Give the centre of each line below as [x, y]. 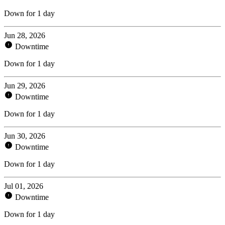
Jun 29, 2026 [25, 85]
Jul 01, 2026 [24, 186]
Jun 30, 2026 [25, 136]
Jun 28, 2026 [25, 35]
